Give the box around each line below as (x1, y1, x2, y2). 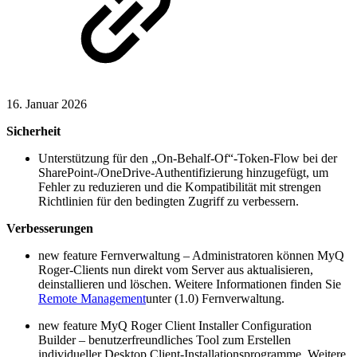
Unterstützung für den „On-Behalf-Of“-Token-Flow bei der (38, 151, 337, 165)
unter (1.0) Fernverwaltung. (146, 291, 284, 305)
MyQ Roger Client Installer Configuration (97, 318, 312, 332)
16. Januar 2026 (6, 96, 87, 111)
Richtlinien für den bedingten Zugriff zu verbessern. (38, 194, 299, 208)
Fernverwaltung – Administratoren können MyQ (97, 248, 344, 262)
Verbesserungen (6, 221, 93, 235)
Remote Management (38, 291, 146, 305)
